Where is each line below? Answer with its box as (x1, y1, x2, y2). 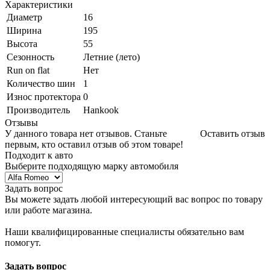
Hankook (83, 104, 119, 115)
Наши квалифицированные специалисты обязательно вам (5, 226, 244, 237)
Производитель (7, 104, 70, 115)
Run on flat (7, 64, 49, 75)
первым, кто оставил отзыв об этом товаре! (5, 139, 183, 149)
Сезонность (7, 51, 54, 62)
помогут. (5, 237, 41, 248)
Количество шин (7, 78, 75, 89)
